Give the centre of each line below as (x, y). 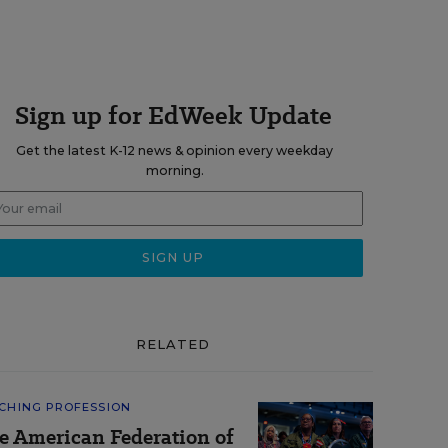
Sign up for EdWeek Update (173, 115)
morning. (174, 170)
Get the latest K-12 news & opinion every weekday (174, 150)
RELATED (173, 344)
